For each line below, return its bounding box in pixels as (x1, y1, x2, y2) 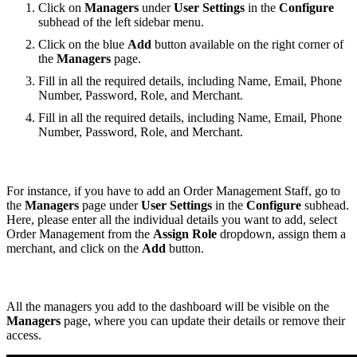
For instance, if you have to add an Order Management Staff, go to (6, 183, 340, 198)
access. (6, 328, 41, 342)
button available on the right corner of (151, 37, 343, 51)
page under (79, 198, 141, 212)
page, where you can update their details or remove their (61, 313, 345, 328)
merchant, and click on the (6, 241, 142, 255)
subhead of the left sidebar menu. (38, 14, 204, 29)
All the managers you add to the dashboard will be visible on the (6, 299, 329, 313)
